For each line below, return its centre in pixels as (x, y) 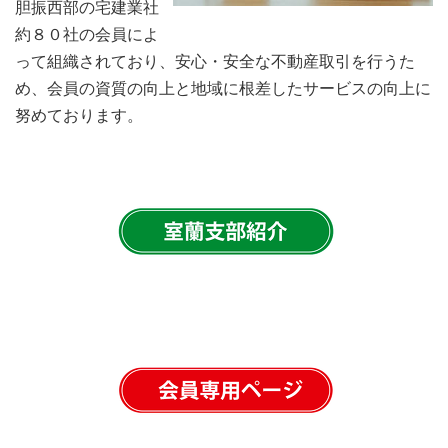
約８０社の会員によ (87, 33)
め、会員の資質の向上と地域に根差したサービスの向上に (223, 87)
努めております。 (79, 114)
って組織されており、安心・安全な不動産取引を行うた (215, 60)
